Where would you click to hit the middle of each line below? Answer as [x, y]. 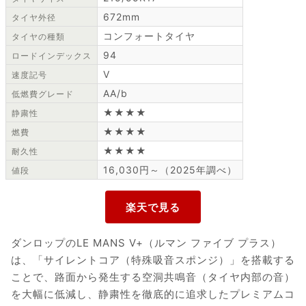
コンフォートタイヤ [149, 36]
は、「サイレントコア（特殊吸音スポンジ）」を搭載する [153, 260]
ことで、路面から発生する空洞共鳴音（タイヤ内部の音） [153, 277]
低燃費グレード [43, 94]
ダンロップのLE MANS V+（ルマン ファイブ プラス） [146, 243]
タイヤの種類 [38, 37]
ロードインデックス [52, 56]
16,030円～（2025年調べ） [170, 170]
